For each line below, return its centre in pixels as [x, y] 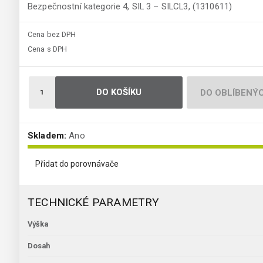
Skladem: [47, 136]
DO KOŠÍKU [119, 92]
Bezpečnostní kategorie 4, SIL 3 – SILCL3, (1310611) [130, 7]
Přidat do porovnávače [77, 164]
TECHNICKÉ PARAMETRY [94, 203]
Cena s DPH [48, 49]
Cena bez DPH [52, 35]
